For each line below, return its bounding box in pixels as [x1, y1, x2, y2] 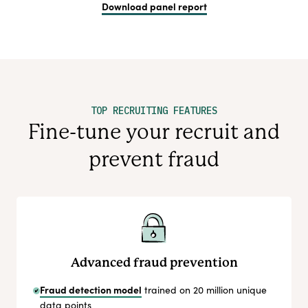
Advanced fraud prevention [70, 255, 238, 270]
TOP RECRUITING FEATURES [91, 104, 217, 118]
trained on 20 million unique [142, 283, 267, 297]
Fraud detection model [40, 283, 142, 297]
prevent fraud [89, 148, 219, 172]
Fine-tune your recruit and [28, 120, 280, 144]
